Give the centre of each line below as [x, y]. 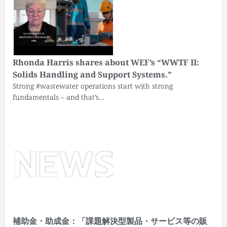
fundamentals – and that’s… [59, 97]
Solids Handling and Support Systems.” [92, 74]
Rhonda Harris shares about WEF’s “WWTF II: [106, 62]
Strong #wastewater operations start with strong [93, 86]
